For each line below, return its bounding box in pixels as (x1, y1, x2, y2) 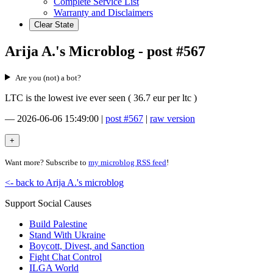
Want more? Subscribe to (5, 157, 88, 167)
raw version (150, 113, 195, 124)
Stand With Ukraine (29, 229, 105, 240)
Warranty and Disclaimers (54, 7, 153, 18)
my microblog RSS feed (88, 157, 166, 167)
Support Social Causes (5, 197, 91, 208)
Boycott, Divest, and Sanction (29, 240, 144, 251)
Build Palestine (29, 218, 87, 229)
